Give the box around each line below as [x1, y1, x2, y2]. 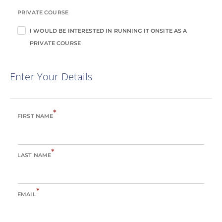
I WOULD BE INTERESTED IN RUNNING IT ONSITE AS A [30, 27, 187, 34]
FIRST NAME [17, 112, 54, 119]
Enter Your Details [10, 69, 93, 83]
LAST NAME [17, 152, 52, 159]
